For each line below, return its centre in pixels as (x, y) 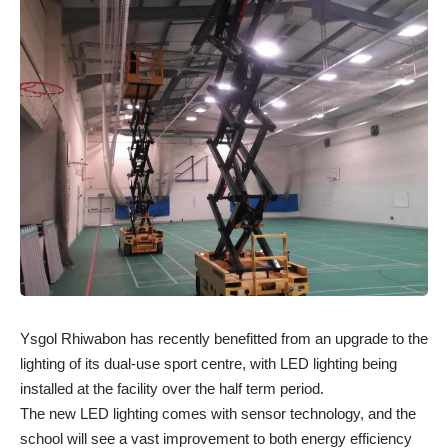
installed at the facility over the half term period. (172, 388)
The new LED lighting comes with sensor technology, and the (218, 413)
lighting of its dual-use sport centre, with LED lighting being (208, 363)
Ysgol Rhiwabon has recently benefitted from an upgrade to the (224, 338)
